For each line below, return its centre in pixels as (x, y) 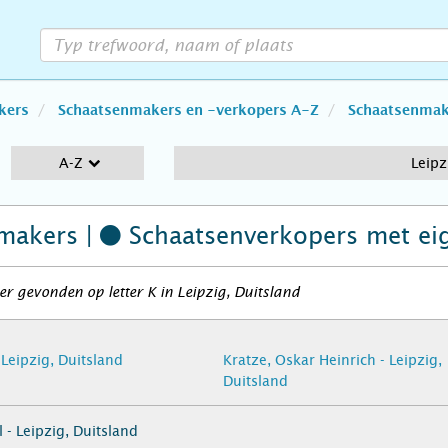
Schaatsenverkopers (239, 236)
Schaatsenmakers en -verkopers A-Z (188, 111)
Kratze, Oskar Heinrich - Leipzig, (332, 360)
